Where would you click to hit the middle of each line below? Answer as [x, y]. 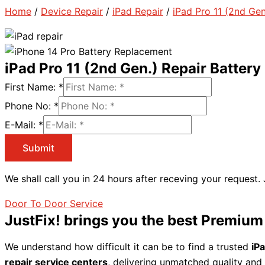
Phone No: [29, 106]
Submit [38, 148]
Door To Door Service [54, 203]
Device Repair [72, 11]
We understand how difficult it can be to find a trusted [128, 247]
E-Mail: [22, 125]
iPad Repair [138, 11]
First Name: [32, 87]
